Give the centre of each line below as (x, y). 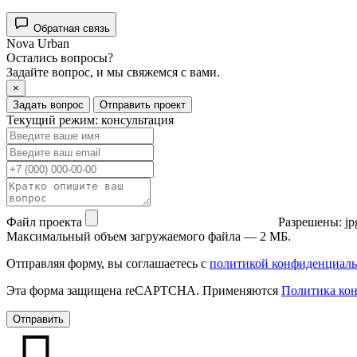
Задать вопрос (48, 105)
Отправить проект (143, 105)
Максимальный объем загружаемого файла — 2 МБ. (149, 237)
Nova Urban (38, 44)
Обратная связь (72, 29)
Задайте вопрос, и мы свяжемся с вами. (113, 73)
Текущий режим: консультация (90, 120)
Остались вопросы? (60, 58)
